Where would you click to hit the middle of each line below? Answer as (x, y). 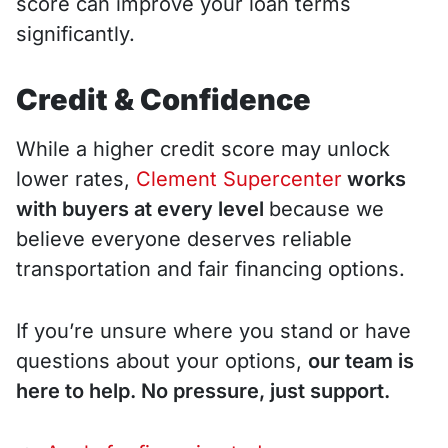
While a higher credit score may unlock (203, 148)
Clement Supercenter (239, 178)
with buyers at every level (142, 208)
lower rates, (76, 178)
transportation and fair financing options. (210, 268)
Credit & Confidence (163, 99)
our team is (361, 360)
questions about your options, (162, 360)
